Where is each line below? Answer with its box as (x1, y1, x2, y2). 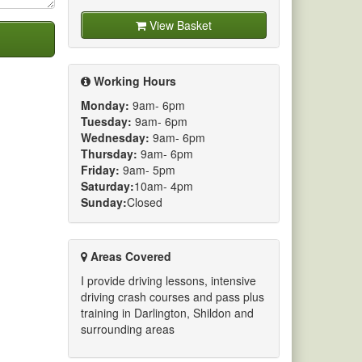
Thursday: (80, 145, 137, 162)
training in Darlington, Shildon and (80, 304, 254, 321)
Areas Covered (86, 247, 171, 264)
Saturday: (80, 177, 134, 194)
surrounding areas (80, 320, 175, 337)
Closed (126, 193, 162, 210)
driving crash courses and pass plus (80, 288, 264, 305)
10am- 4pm (133, 177, 193, 194)
